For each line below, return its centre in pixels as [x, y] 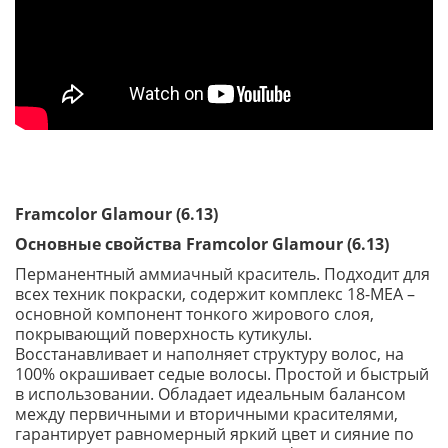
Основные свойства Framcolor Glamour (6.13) [202, 244]
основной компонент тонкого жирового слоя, [194, 314]
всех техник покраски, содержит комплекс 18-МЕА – [215, 294]
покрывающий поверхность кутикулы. [163, 334]
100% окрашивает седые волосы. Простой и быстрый [222, 374]
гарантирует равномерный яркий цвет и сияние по [214, 434]
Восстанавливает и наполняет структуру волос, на [209, 354]
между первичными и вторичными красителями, [206, 414]
